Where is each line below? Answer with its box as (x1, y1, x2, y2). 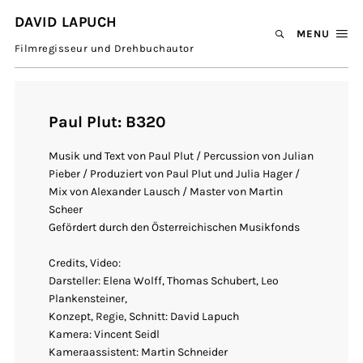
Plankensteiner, (49, 292, 128, 306)
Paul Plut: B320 (49, 113, 167, 132)
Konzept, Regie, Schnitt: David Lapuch (49, 310, 240, 324)
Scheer (49, 203, 83, 217)
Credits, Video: (49, 256, 122, 271)
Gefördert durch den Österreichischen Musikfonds (49, 220, 301, 235)
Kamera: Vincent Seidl (49, 327, 160, 342)
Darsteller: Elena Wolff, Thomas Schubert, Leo (49, 274, 280, 288)
